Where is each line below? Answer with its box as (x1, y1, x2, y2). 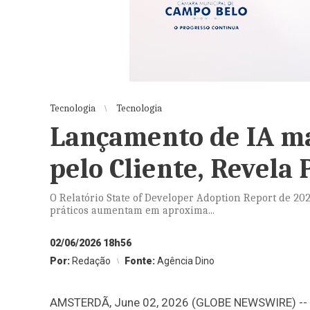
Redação (72, 255, 111, 266)
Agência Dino (157, 255, 215, 266)
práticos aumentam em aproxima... (50, 204, 215, 217)
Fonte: (125, 255, 157, 266)
